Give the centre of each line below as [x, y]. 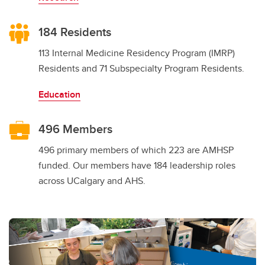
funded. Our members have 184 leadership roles [137, 165]
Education [59, 94]
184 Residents [75, 32]
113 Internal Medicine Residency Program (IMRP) [137, 53]
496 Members [75, 129]
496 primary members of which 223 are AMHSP [136, 150]
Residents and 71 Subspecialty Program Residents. [141, 68]
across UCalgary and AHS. [92, 181]
